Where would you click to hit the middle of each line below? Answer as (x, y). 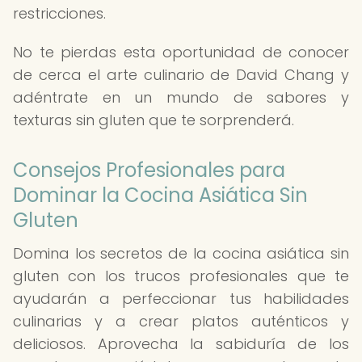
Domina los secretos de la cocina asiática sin (181, 253)
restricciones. (59, 13)
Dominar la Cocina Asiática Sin (160, 195)
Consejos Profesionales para (149, 170)
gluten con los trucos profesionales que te (181, 276)
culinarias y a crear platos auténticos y (181, 321)
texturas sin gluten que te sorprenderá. (154, 120)
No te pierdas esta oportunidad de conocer (181, 52)
